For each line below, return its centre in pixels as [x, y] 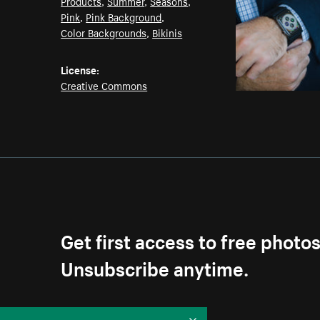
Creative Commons [104, 85]
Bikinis [167, 32]
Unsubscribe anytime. [155, 266]
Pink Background [124, 17]
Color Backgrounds [104, 32]
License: [80, 70]
